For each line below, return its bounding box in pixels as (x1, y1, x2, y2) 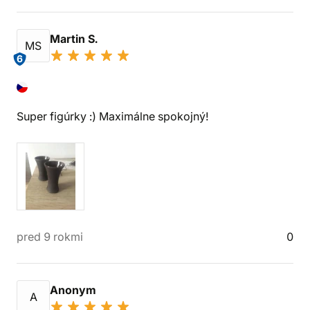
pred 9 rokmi (17, 230, 83, 244)
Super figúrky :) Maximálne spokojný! (17, 109, 209, 123)
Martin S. (50, 32, 100, 46)
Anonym (50, 283, 99, 297)
